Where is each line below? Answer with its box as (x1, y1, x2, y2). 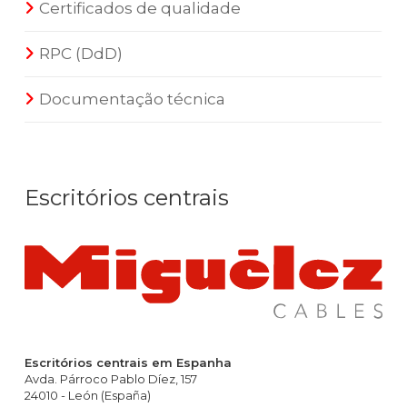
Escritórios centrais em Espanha (25, 355, 232, 371)
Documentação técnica (39, 90, 225, 108)
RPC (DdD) (39, 45, 123, 63)
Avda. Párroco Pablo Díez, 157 (25, 372, 197, 387)
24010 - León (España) (25, 388, 151, 403)
